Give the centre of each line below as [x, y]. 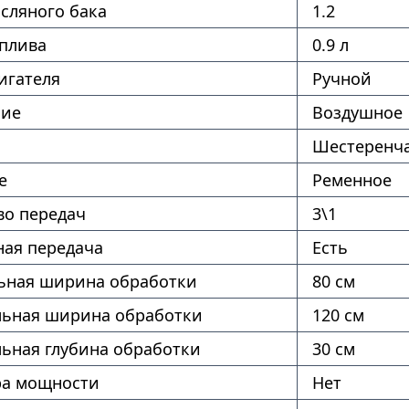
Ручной [341, 79]
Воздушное [357, 112]
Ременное [351, 180]
